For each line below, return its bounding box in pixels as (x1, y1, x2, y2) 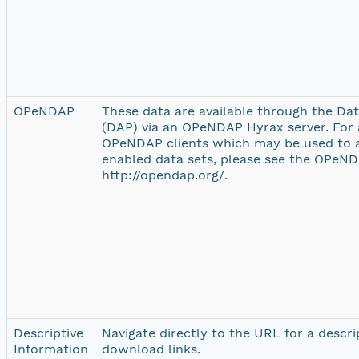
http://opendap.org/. (102, 167, 228, 183)
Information (14, 341, 88, 357)
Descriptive (14, 325, 83, 341)
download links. (102, 341, 200, 357)
